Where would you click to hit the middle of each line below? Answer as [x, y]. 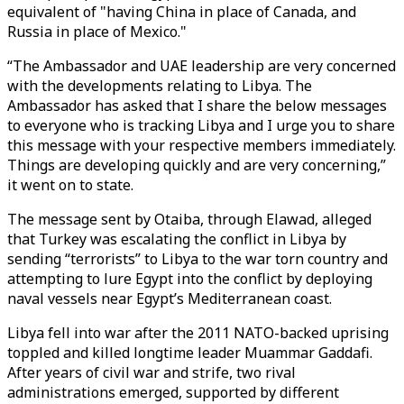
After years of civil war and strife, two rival [151, 372]
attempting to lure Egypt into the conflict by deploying [190, 279]
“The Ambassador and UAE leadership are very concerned [202, 66]
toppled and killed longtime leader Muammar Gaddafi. [190, 353]
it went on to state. [70, 185]
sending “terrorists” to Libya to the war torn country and [197, 259]
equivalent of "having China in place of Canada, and [182, 12]
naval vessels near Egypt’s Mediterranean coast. [170, 298]
